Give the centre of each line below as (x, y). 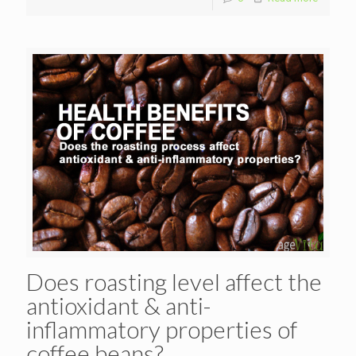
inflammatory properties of (162, 329)
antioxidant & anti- (119, 305)
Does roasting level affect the (174, 281)
